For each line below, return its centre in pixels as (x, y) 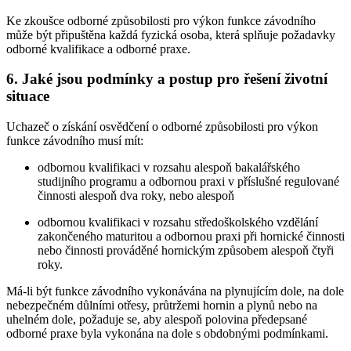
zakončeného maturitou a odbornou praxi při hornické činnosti (191, 237)
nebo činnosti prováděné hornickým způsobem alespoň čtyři (186, 251)
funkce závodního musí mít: (75, 141)
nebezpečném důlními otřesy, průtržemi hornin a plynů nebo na (162, 306)
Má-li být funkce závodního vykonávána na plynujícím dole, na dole (175, 291)
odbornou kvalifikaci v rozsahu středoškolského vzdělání (178, 223)
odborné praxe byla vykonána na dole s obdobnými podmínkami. (167, 334)
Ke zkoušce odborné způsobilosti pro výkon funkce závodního (161, 20)
